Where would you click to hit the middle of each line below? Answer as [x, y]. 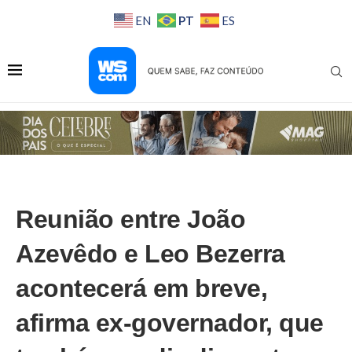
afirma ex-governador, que [170, 323]
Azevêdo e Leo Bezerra [150, 253]
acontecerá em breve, [141, 288]
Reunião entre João [130, 219]
